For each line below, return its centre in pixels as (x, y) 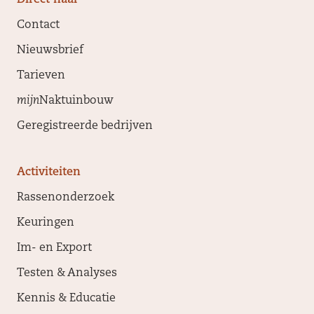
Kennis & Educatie (66, 299)
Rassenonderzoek (66, 198)
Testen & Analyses (67, 274)
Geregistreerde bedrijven (85, 127)
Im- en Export (54, 248)
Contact (38, 26)
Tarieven (41, 76)
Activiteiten (49, 173)
